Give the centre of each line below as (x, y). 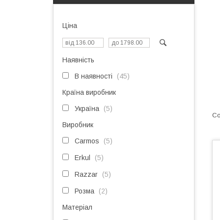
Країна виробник (89, 92)
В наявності (94, 76)
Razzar (86, 174)
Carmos (87, 141)
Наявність (78, 60)
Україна (87, 109)
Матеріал (77, 207)
